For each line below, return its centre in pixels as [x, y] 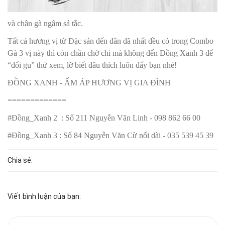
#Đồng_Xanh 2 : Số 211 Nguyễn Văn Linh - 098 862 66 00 [104, 118]
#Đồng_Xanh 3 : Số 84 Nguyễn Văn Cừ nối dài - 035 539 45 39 [110, 135]
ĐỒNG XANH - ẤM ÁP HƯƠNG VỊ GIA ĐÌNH [90, 83]
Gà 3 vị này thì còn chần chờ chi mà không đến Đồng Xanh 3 [105, 53]
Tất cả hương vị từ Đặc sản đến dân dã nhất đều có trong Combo [110, 41]
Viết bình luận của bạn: [44, 196]
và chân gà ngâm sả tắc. [45, 23]
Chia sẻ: [20, 160]
